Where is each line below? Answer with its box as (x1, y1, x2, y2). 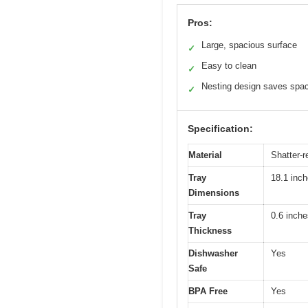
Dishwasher (188, 248, 238, 259)
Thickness (188, 225, 232, 236)
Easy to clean (201, 60, 256, 71)
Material (188, 150, 222, 161)
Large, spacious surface (201, 40, 297, 51)
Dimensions (188, 188, 239, 199)
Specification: (188, 123, 253, 135)
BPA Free (188, 286, 228, 297)
